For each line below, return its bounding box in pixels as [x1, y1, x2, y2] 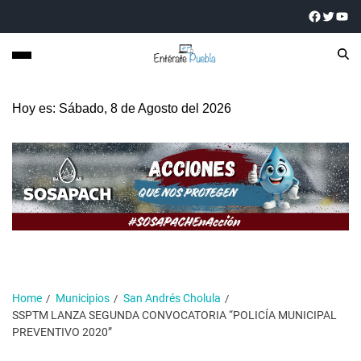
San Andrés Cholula [123, 291, 221, 305]
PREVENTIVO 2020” [12, 325, 112, 338]
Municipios [56, 291, 110, 305]
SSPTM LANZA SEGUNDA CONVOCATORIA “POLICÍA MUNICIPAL [12, 308, 337, 322]
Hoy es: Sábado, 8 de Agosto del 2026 [12, 101, 231, 115]
